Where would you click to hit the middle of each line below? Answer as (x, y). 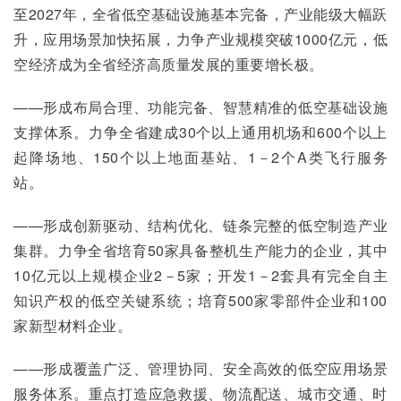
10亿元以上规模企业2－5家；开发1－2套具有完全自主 (200, 275)
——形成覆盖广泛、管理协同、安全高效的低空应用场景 (200, 368)
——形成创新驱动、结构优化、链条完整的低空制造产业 (200, 225)
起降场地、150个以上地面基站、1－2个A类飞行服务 (200, 157)
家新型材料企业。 (73, 325)
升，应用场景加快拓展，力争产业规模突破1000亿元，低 (200, 39)
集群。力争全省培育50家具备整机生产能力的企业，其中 (200, 250)
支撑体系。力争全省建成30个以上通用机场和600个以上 (200, 132)
